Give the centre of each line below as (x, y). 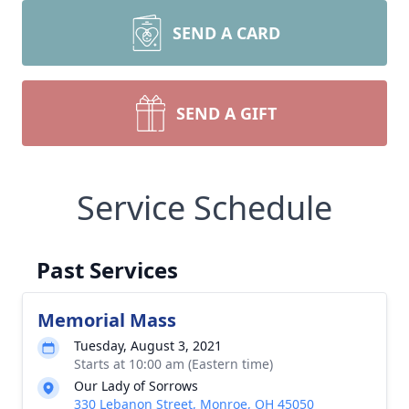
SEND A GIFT (226, 113)
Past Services (107, 270)
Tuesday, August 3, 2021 (148, 346)
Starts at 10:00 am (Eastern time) (173, 364)
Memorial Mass (107, 320)
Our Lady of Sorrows (136, 386)
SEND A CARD (226, 33)
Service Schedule (204, 208)
